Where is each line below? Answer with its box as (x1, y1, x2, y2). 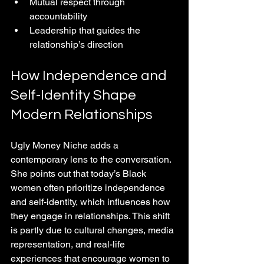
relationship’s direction (29, 38, 123, 50)
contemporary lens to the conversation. (11, 153, 173, 165)
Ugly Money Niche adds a (11, 139, 121, 151)
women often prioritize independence (11, 181, 167, 193)
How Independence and (11, 68, 170, 83)
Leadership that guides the (29, 24, 143, 36)
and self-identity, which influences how (11, 196, 173, 207)
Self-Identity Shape (11, 87, 139, 103)
